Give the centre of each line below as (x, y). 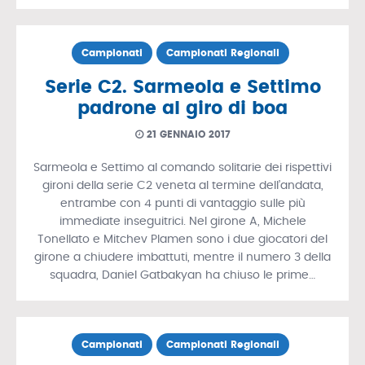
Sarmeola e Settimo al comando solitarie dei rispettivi (182, 167)
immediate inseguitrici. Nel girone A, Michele (182, 221)
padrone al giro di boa (182, 108)
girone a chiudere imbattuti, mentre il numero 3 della (182, 257)
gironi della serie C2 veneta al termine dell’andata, (182, 185)
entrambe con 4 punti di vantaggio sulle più (182, 203)
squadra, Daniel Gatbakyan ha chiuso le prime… (182, 275)
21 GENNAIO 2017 (187, 134)
